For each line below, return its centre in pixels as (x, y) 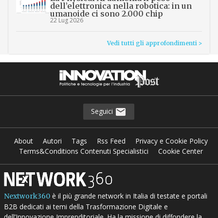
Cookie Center (181, 151)
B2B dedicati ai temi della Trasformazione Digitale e (86, 207)
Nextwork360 (27, 196)
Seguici (103, 111)
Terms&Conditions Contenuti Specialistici (84, 151)
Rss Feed (111, 141)
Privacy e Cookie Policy (172, 141)
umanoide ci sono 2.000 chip (106, 14)
